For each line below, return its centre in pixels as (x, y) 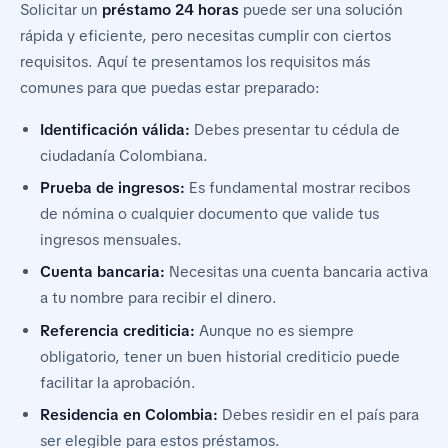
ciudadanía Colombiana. (124, 155)
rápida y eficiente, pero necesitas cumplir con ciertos (205, 35)
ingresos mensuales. (111, 240)
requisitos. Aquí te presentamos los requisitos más (195, 61)
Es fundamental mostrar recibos (297, 188)
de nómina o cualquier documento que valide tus (209, 214)
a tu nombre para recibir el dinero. (158, 298)
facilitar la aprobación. (118, 382)
